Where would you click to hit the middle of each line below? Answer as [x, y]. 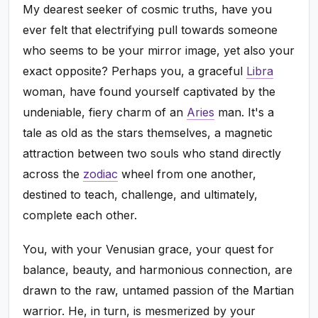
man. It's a [245, 112]
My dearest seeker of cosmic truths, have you [148, 9]
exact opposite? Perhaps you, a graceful [135, 71]
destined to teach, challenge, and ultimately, [141, 194]
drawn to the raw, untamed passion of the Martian [159, 290]
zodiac [101, 174]
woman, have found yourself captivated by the [149, 91]
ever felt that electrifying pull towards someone [150, 29]
